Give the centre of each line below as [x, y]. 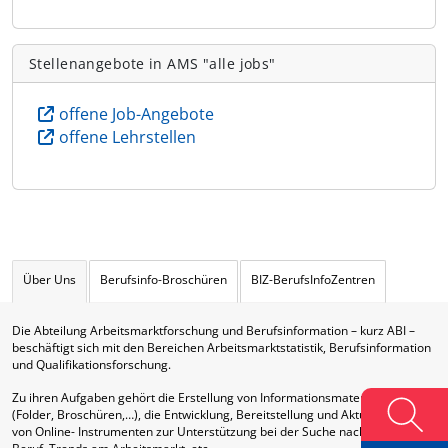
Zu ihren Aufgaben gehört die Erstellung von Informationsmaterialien [203, 398]
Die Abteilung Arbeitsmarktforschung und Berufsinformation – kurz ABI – [213, 331]
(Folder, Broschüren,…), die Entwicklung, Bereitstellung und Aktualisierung [216, 415]
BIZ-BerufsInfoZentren [313, 280]
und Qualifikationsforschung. [91, 365]
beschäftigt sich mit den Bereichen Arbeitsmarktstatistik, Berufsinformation [221, 348]
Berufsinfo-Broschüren [163, 280]
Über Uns [49, 280]
